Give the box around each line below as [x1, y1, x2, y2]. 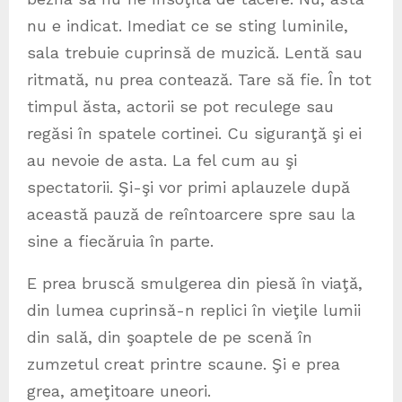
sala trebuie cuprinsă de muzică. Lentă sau [27, 43, 363, 63]
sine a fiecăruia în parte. [27, 232, 214, 251]
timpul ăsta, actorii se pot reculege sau [27, 97, 334, 117]
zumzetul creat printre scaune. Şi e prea [27, 354, 340, 374]
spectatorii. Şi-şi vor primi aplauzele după [27, 178, 350, 197]
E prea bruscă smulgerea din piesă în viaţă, [27, 274, 363, 293]
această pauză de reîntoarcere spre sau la [27, 205, 355, 224]
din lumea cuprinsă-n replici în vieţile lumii [27, 301, 361, 320]
